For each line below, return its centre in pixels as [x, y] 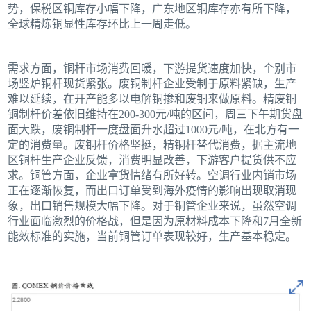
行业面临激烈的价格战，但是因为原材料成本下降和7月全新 [155, 221]
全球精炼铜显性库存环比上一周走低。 [102, 24]
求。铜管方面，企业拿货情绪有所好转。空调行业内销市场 [152, 175]
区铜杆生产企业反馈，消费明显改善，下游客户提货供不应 [152, 160]
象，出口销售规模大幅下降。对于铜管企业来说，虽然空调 [152, 205]
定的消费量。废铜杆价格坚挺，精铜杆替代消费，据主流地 [152, 144]
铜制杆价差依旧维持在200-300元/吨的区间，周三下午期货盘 [155, 114]
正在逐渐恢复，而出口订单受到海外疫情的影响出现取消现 [152, 190]
